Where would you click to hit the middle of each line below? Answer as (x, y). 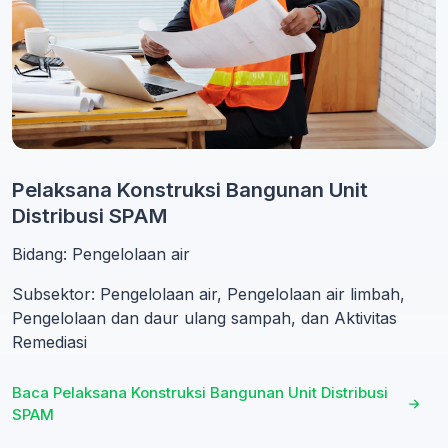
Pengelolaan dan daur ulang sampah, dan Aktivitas (204, 317)
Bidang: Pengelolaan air (101, 253)
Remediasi (49, 341)
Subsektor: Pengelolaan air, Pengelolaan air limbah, (208, 293)
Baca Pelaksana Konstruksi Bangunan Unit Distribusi (200, 392)
